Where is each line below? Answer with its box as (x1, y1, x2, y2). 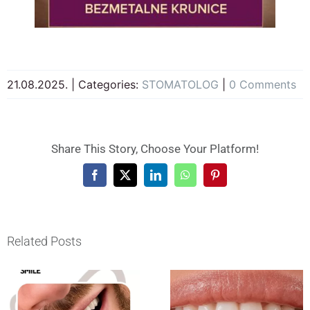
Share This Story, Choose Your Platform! (51, 141, 259, 156)
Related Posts (7, 234, 82, 249)
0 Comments (229, 77, 296, 91)
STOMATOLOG (142, 77, 219, 91)
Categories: (78, 77, 142, 91)
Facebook (93, 174, 137, 185)
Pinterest (214, 174, 252, 185)
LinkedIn (154, 174, 195, 185)
